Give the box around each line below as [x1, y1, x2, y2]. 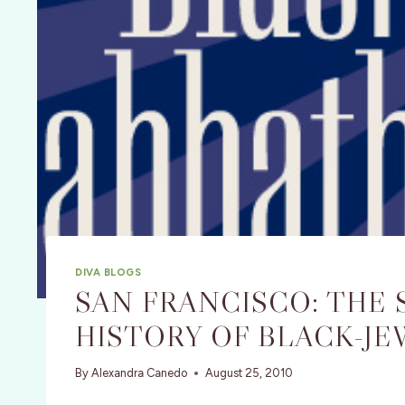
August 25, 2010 [205, 366, 294, 381]
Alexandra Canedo [91, 366, 188, 381]
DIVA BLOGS [75, 265, 142, 278]
